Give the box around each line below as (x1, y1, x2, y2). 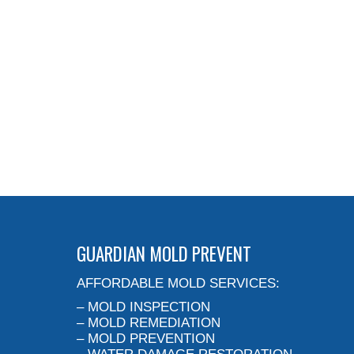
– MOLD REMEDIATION (77, 315, 220, 331)
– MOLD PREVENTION (77, 331, 215, 347)
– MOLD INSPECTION (77, 299, 210, 315)
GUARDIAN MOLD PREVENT (77, 240, 251, 268)
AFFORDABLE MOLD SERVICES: (77, 276, 280, 292)
